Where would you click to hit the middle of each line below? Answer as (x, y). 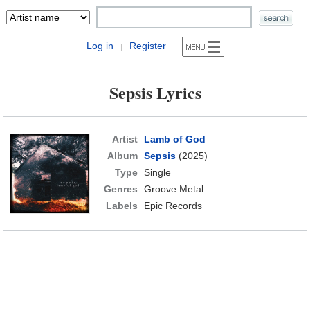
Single (157, 172)
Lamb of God (174, 139)
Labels (121, 206)
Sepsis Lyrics (155, 92)
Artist (125, 139)
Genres (120, 189)
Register (147, 46)
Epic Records (173, 206)
